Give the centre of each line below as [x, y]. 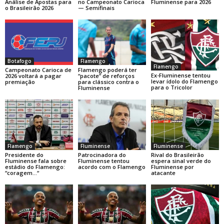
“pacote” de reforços [106, 75]
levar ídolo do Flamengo [184, 81]
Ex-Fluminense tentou [180, 75]
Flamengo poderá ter [107, 69]
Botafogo [19, 61]
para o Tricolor [171, 87]
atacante [163, 173]
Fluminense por [172, 167]
